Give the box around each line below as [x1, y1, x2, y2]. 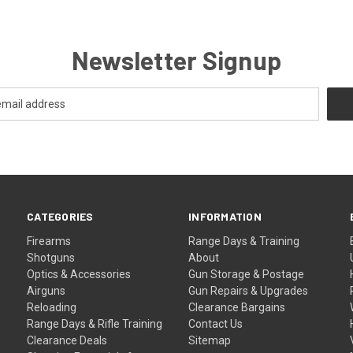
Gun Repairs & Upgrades [188, 284, 309, 297]
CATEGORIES [27, 209, 94, 223]
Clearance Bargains [188, 300, 286, 314]
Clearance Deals [27, 333, 108, 347]
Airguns [27, 284, 66, 297]
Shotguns [27, 251, 76, 264]
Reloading [27, 300, 77, 314]
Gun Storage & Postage [188, 267, 305, 281]
